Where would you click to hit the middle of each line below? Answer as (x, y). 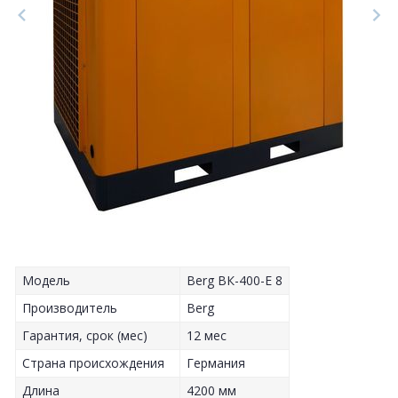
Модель (46, 281)
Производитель (70, 308)
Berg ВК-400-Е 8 (235, 281)
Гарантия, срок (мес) (85, 336)
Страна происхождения (93, 363)
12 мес (207, 336)
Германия (216, 363)
